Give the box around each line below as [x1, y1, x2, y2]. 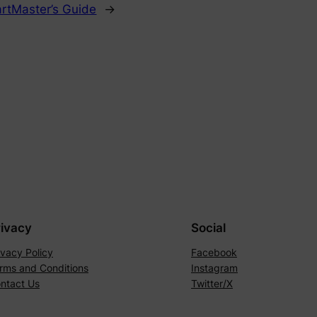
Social [191, 220, 226, 235]
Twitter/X [191, 277, 233, 289]
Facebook [191, 246, 237, 258]
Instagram [191, 261, 238, 274]
